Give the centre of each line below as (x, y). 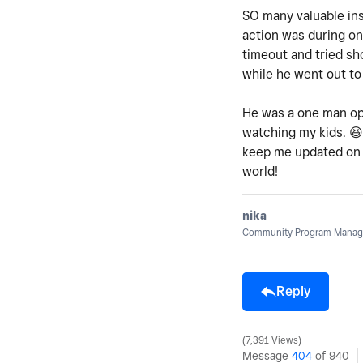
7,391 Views (272, 340)
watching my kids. (296, 132)
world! (260, 171)
